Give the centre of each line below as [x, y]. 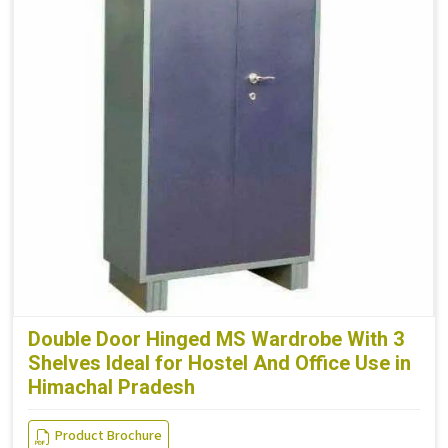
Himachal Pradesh [111, 387]
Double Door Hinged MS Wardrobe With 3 [216, 339]
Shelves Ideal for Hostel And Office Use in [219, 363]
